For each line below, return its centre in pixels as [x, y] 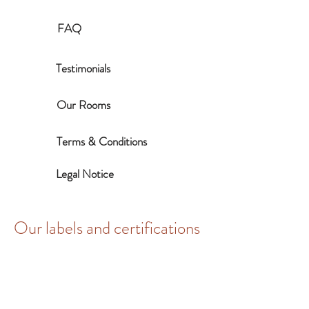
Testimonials [83, 68]
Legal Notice [85, 174]
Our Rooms [83, 105]
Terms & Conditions [102, 141]
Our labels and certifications [107, 228]
